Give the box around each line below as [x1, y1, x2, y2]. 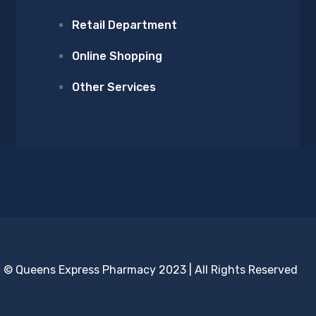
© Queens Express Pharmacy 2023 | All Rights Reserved [3, 262, 298, 276]
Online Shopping [72, 49, 162, 63]
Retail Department [72, 18, 177, 32]
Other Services [72, 80, 156, 94]
